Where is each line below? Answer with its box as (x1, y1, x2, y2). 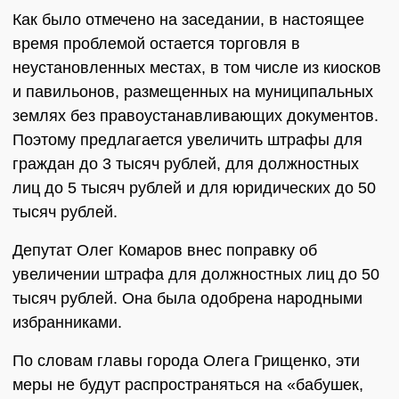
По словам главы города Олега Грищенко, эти (12, 352, 360, 370)
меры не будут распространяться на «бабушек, (12, 376, 363, 394)
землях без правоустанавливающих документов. (12, 107, 379, 125)
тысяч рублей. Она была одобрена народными (12, 289, 362, 307)
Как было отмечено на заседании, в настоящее (12, 11, 364, 28)
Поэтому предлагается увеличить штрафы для (12, 131, 362, 149)
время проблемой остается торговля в (12, 35, 300, 53)
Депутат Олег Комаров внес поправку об (12, 241, 317, 259)
